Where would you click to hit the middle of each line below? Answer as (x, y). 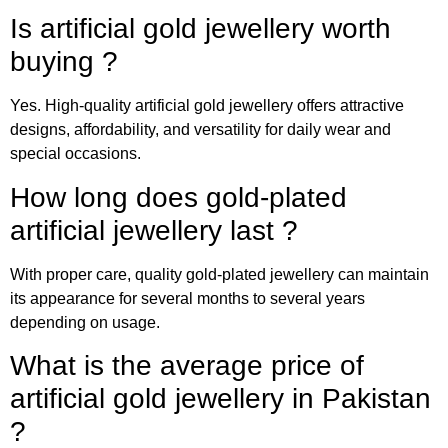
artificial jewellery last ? (154, 230)
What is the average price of (187, 366)
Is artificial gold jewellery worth (200, 29)
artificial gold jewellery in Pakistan (220, 399)
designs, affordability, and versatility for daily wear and (200, 130)
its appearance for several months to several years (187, 298)
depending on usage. (85, 322)
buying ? (64, 62)
